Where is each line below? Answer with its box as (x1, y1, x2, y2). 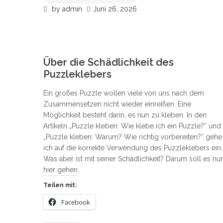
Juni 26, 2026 (93, 5, 137, 13)
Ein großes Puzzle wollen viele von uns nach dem (43, 89, 204, 98)
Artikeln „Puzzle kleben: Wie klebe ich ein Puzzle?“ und (43, 122, 221, 130)
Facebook (61, 198, 90, 207)
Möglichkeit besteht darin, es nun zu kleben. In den (43, 111, 207, 119)
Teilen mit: (43, 182, 77, 189)
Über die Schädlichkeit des (43, 56, 174, 69)
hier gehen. (43, 166, 79, 174)
